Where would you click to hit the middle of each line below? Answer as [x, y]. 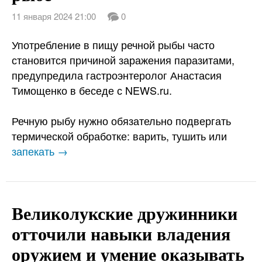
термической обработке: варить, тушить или [119, 136]
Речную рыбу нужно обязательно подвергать [121, 120]
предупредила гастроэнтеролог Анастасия [117, 75]
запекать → [40, 151]
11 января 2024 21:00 [54, 16]
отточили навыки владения [121, 233]
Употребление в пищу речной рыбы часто [113, 44]
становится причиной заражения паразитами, [123, 60]
